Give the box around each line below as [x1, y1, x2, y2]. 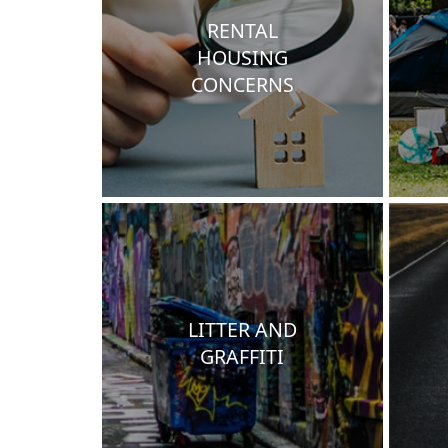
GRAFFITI [200, 343, 285, 371]
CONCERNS [190, 70, 294, 98]
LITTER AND [187, 316, 297, 344]
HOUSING [196, 43, 288, 71]
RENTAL [206, 16, 278, 44]
